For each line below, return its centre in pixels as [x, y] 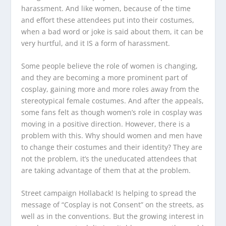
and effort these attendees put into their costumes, [108, 20]
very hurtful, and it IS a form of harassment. [96, 43]
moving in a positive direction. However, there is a [106, 124]
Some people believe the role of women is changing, [110, 66]
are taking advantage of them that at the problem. [106, 170]
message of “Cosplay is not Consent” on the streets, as [113, 205]
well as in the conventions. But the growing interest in [113, 216]
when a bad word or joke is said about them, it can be [112, 31]
